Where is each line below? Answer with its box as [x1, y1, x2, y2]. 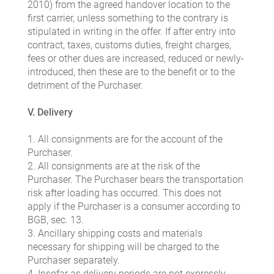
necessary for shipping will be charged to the [28, 241, 219, 253]
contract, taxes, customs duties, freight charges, [28, 39, 231, 51]
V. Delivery [28, 106, 73, 119]
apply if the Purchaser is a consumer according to [28, 201, 240, 213]
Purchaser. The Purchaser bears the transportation [28, 174, 243, 186]
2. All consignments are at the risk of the [28, 160, 200, 172]
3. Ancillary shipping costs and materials [28, 228, 202, 240]
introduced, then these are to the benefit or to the [28, 66, 235, 78]
